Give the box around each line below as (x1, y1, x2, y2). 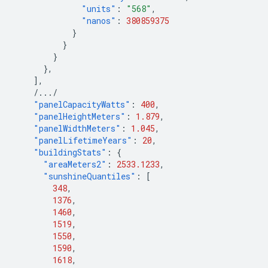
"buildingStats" (33, 147, 106, 158)
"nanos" (81, 15, 116, 26)
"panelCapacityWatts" (33, 99, 130, 110)
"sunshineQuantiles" (43, 170, 136, 182)
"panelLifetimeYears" (33, 135, 132, 146)
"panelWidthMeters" (33, 123, 121, 134)
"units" (81, 3, 116, 14)
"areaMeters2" (43, 159, 106, 170)
